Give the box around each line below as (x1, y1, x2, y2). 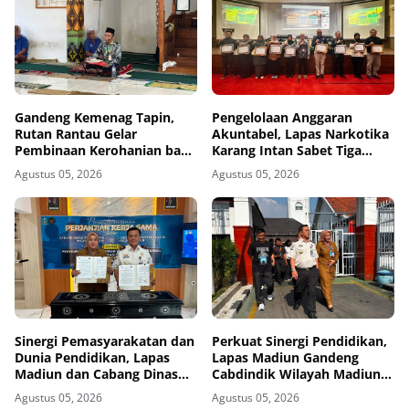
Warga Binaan (15, 157, 101, 175)
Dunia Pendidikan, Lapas (15, 348, 170, 366)
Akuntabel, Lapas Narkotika (212, 124, 389, 142)
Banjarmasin (212, 173, 290, 192)
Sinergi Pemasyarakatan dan (15, 331, 194, 350)
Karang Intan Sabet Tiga (212, 141, 362, 159)
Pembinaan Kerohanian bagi (15, 141, 192, 159)
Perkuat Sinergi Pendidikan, (212, 331, 387, 350)
